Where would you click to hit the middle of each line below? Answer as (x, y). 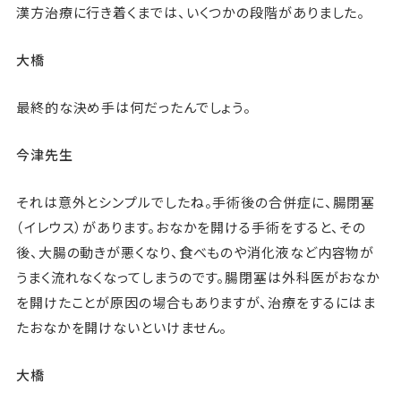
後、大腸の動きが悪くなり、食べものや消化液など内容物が (195, 252)
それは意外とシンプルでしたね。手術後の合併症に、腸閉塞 (196, 202)
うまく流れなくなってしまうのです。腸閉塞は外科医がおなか (198, 277)
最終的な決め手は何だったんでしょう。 (134, 107)
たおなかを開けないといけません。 (122, 328)
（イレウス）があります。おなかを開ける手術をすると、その (191, 227)
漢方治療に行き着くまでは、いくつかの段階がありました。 (191, 13)
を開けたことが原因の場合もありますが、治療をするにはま (196, 303)
